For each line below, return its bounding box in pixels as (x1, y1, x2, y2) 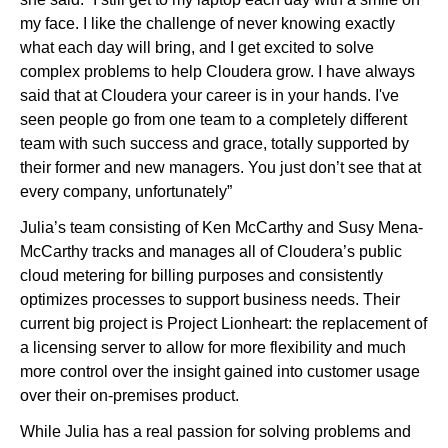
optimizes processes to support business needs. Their (20, 291, 400, 309)
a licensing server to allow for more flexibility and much (20, 339, 406, 357)
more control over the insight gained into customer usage (20, 363, 420, 381)
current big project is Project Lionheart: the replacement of (20, 315, 427, 333)
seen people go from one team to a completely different (20, 111, 407, 129)
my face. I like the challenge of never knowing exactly (20, 15, 395, 33)
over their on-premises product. (20, 387, 243, 405)
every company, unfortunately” (20, 183, 236, 201)
